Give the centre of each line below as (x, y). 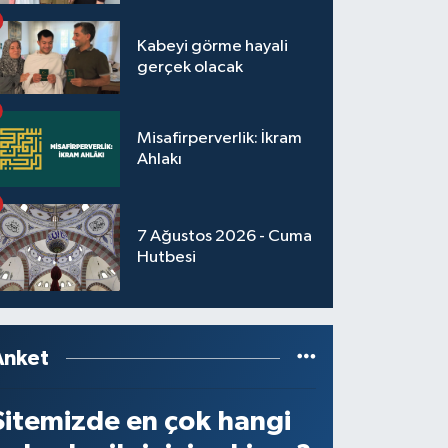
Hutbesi (167, 258)
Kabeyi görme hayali (213, 47)
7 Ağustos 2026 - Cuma (225, 237)
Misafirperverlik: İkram (220, 138)
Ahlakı (160, 159)
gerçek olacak (190, 68)
